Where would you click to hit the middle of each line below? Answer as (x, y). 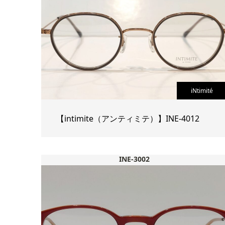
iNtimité (202, 91)
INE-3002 (135, 159)
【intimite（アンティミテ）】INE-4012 (128, 118)
